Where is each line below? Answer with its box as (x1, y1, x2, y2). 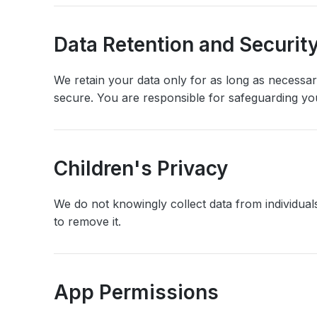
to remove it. (54, 214, 121, 229)
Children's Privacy (54, 156, 228, 180)
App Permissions (54, 280, 219, 304)
